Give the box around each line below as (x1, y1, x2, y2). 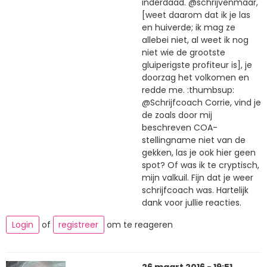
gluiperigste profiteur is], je (142, 59, 252, 72)
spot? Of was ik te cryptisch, (142, 159, 259, 172)
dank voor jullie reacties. (142, 197, 241, 209)
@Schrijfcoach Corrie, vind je (142, 97, 261, 109)
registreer (58, 218, 99, 231)
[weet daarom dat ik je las (142, 9, 250, 21)
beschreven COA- (142, 122, 218, 134)
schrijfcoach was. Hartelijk (142, 184, 249, 197)
